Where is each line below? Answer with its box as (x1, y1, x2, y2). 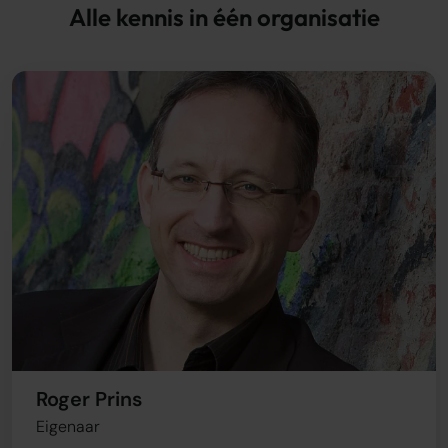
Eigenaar (36, 416, 100, 438)
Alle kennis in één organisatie (68, 2, 380, 33)
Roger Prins (36, 386, 142, 413)
